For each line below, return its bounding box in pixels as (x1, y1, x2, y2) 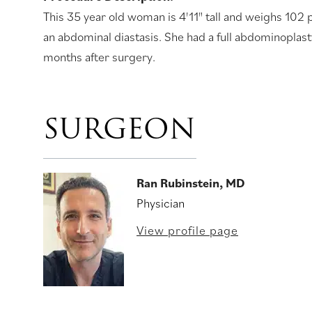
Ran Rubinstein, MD (136, 175, 245, 191)
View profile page (136, 222, 238, 238)
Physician (136, 195, 185, 211)
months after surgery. (43, 49, 155, 65)
